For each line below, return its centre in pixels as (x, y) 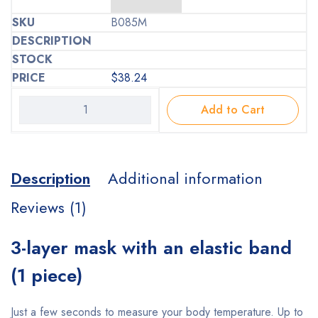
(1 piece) (46, 275)
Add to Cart (233, 109)
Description (50, 178)
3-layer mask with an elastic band (151, 247)
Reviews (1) (49, 207)
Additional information (185, 178)
